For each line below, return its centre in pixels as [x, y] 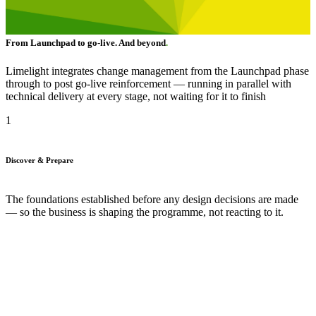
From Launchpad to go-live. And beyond [86, 43]
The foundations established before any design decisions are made [152, 199]
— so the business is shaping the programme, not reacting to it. [145, 212]
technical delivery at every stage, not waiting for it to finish [136, 96]
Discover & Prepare [39, 160]
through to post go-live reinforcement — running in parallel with [148, 83]
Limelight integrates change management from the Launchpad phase [157, 71]
